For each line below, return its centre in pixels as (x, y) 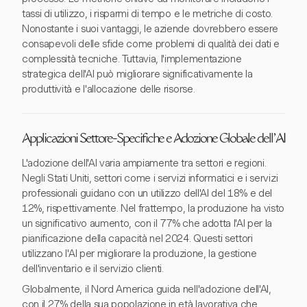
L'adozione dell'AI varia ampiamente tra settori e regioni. (144, 163)
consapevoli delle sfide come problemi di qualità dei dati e (151, 44)
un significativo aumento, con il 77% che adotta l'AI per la (147, 223)
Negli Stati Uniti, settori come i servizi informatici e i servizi (150, 178)
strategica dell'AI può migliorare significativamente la (137, 74)
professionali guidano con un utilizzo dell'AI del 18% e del (147, 193)
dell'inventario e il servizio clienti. (93, 269)
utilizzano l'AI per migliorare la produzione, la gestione (139, 254)
